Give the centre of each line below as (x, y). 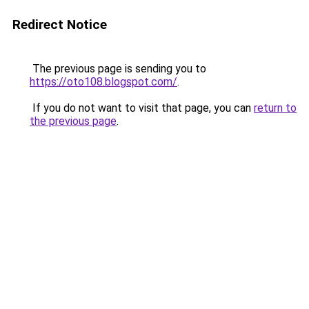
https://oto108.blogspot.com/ (103, 82)
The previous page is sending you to (118, 69)
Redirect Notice (60, 24)
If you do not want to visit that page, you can (142, 108)
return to (275, 108)
